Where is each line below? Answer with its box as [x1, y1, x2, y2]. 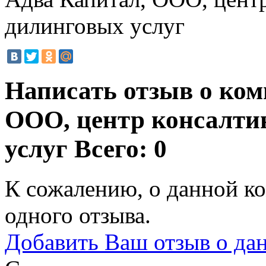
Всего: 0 [74, 134, 167, 163]
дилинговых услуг [5, 12, 185, 39]
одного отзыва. [5, 202, 151, 228]
